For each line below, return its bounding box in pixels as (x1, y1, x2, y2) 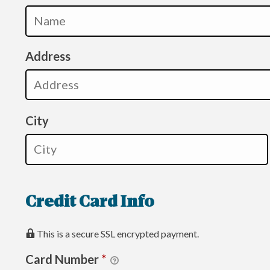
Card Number (25, 251, 101, 266)
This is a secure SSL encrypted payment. (37, 227, 199, 239)
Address (25, 48, 71, 63)
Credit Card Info (25, 194, 154, 211)
